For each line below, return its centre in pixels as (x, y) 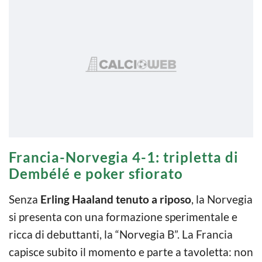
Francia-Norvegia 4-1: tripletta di (124, 157)
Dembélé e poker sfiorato (96, 173)
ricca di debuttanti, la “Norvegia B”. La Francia (121, 234)
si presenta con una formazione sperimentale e (123, 216)
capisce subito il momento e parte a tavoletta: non (131, 251)
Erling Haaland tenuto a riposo (116, 199)
